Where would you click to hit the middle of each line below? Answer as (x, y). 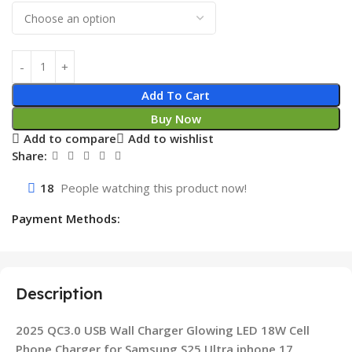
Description (59, 293)
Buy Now (176, 118)
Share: (29, 156)
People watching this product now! (154, 187)
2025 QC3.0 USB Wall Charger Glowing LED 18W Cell (163, 330)
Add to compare (70, 139)
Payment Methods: (66, 218)
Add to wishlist (170, 139)
